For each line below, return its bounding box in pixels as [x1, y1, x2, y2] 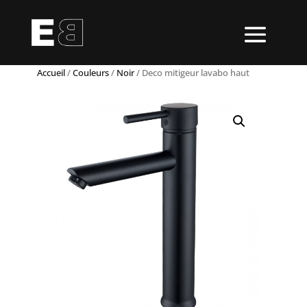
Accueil [36, 66, 65, 79]
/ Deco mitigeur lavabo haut [134, 66, 249, 79]
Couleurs [72, 66, 109, 79]
